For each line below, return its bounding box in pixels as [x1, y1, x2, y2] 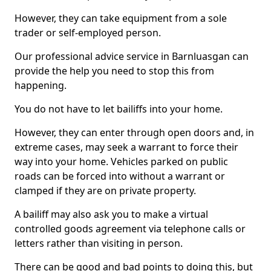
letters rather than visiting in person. [15, 237, 183, 250]
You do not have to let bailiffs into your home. [15, 102, 223, 116]
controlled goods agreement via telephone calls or [15, 222, 246, 235]
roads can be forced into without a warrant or [15, 169, 225, 183]
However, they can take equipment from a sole [15, 11, 227, 25]
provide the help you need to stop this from [15, 64, 214, 77]
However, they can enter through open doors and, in [15, 126, 254, 139]
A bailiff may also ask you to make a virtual [15, 207, 208, 221]
